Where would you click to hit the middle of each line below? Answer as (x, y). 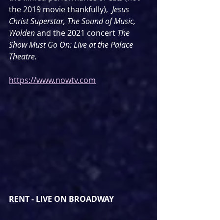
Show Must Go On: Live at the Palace (72, 45)
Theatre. (23, 57)
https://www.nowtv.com (52, 80)
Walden (23, 33)
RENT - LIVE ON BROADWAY (61, 199)
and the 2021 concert (77, 33)
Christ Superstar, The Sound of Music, (73, 21)
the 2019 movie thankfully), (58, 10)
